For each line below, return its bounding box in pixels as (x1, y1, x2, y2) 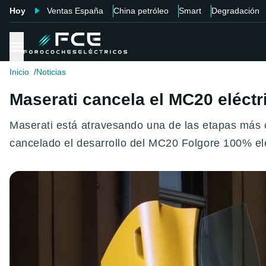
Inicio (9, 67, 29, 77)
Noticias (36, 67, 66, 77)
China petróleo (113, 6, 169, 15)
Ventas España (47, 6, 103, 15)
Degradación (211, 6, 259, 15)
